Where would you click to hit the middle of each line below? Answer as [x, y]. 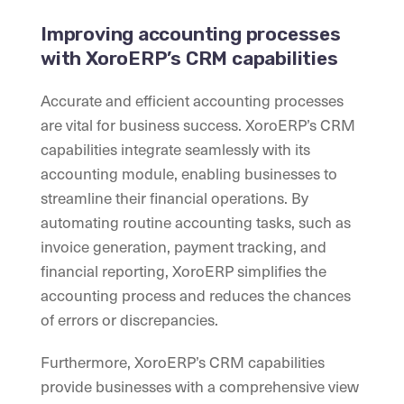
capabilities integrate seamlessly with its [175, 149]
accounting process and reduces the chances [196, 295]
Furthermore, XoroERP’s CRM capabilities [183, 362]
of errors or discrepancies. [129, 320]
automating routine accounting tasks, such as [196, 222]
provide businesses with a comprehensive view [200, 386]
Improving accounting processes [191, 34]
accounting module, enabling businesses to [189, 174]
